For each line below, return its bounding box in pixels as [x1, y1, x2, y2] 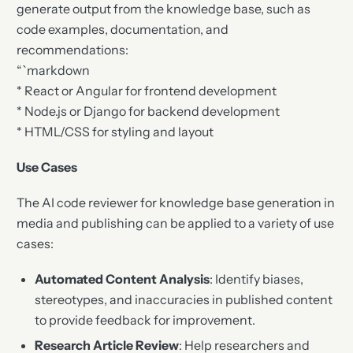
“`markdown [17, 61, 91, 78]
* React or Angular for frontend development [17, 82, 277, 98]
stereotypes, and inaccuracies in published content [34, 292, 333, 308]
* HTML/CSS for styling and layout [17, 123, 214, 139]
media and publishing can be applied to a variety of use [17, 214, 335, 231]
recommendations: [17, 41, 129, 58]
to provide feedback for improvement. [34, 312, 255, 329]
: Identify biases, [209, 271, 303, 288]
